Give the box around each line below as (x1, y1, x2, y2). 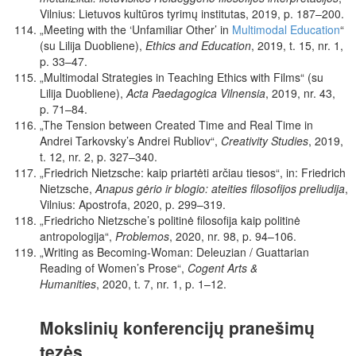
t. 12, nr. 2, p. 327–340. (40, 149, 157, 165)
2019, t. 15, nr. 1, (254, 37, 343, 54)
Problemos (115, 228, 169, 245)
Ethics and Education (145, 37, 251, 54)
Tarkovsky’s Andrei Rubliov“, (75, 133, 218, 149)
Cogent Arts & (188, 260, 257, 277)
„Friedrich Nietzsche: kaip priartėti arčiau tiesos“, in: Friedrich (40, 164, 346, 181)
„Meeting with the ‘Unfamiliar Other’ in (40, 21, 229, 38)
